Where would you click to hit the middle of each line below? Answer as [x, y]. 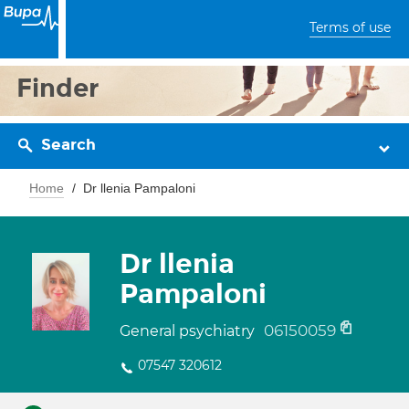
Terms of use [350, 27]
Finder [58, 88]
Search [68, 145]
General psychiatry [189, 331]
